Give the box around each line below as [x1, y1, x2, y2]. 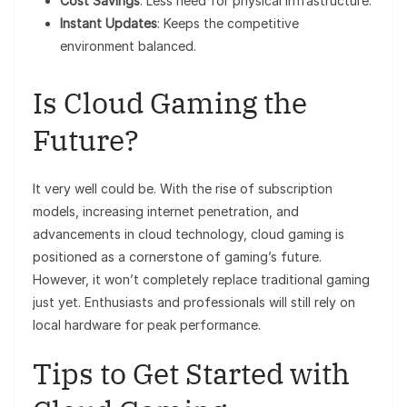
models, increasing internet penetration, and [33, 203, 299, 220]
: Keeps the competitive [157, 15, 299, 32]
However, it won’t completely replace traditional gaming [33, 272, 370, 288]
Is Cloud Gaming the [33, 84, 307, 123]
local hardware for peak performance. [33, 317, 261, 333]
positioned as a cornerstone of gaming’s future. [33, 249, 322, 265]
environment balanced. [60, 38, 196, 55]
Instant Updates [60, 15, 157, 32]
